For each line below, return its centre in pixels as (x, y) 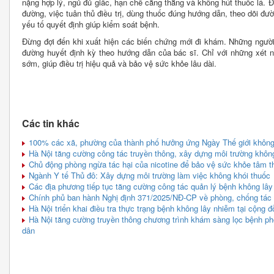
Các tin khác (51, 123)
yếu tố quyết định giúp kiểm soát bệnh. (91, 24)
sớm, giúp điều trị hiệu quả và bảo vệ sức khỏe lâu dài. (119, 63)
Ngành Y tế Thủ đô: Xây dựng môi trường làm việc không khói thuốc (148, 175)
